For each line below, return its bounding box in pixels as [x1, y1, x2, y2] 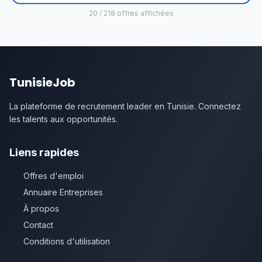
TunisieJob [9, 74, 75, 91]
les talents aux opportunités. [9, 114, 118, 124]
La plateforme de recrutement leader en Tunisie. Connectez [9, 101, 241, 111]
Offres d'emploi [23, 171, 84, 181]
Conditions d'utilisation [23, 236, 110, 246]
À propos [23, 204, 59, 213]
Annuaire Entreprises [23, 187, 103, 197]
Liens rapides [9, 146, 79, 158]
